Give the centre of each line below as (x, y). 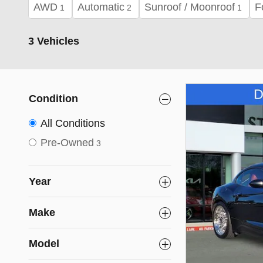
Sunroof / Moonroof (190, 7)
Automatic (101, 7)
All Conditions (73, 123)
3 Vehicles (54, 41)
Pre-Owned (67, 143)
